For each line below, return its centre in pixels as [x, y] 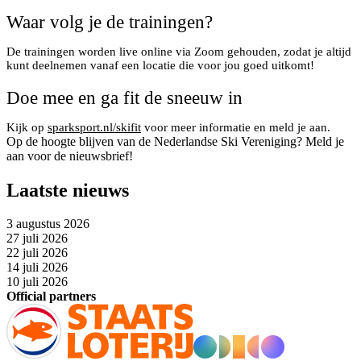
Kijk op [27, 127]
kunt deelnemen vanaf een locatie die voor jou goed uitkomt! [160, 65]
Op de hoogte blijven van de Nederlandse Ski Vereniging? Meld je [175, 141]
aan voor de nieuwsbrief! [70, 156]
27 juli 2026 [37, 239]
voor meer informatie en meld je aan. [236, 127]
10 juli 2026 [37, 282]
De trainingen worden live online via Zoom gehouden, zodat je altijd [179, 51]
